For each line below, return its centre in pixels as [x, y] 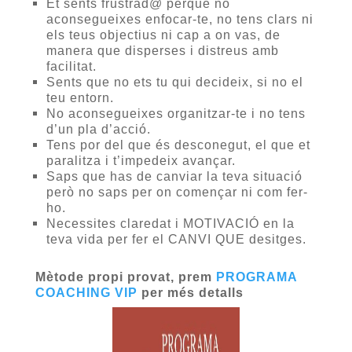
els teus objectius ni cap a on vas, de [163, 35]
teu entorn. [80, 97]
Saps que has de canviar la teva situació [174, 176]
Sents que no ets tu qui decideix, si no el [174, 82]
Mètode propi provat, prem [125, 277]
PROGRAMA [256, 277]
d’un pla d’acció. [98, 129]
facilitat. [71, 66]
